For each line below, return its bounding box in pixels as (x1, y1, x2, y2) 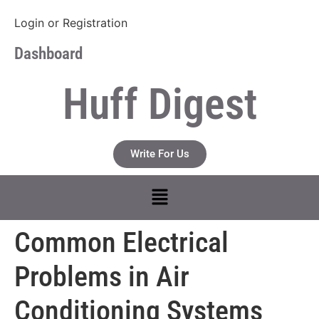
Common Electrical (14, 226, 229, 260)
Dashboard (14, 44, 83, 63)
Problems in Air (14, 260, 189, 294)
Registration (63, 16, 127, 30)
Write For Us (130, 147, 189, 160)
